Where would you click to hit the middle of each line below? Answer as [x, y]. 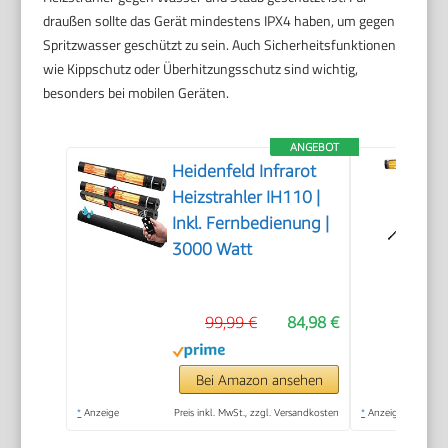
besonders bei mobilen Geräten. [136, 92]
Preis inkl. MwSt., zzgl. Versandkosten [257, 411]
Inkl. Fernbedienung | [251, 222]
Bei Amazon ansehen [259, 379]
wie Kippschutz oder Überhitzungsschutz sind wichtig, [201, 68]
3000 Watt [212, 248]
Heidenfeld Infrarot [244, 170]
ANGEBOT [315, 146]
